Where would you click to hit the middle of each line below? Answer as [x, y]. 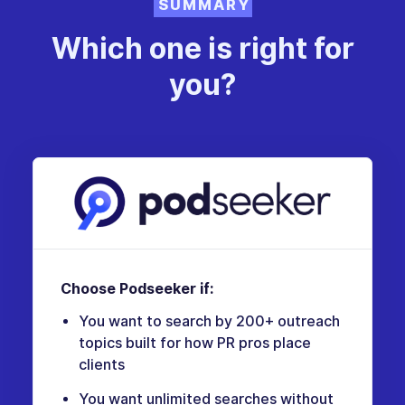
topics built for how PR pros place [194, 344]
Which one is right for [202, 49]
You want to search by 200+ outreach [209, 322]
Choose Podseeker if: [137, 289]
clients [101, 365]
